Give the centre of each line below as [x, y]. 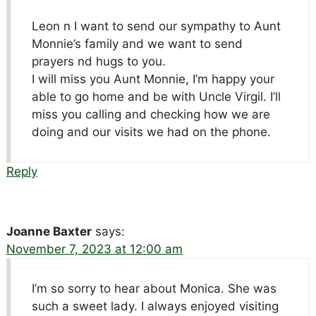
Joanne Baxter [49, 231]
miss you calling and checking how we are [151, 114]
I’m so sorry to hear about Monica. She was [154, 288]
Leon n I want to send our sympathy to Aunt [156, 26]
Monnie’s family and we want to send [137, 43]
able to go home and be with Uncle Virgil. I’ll [156, 96]
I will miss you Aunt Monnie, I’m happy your [153, 79]
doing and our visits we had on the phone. [151, 132]
